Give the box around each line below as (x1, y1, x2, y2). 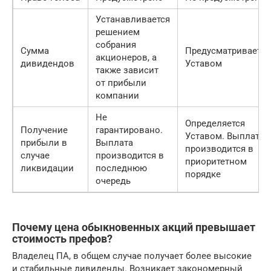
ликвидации (21, 162, 74, 174)
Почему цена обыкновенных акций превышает (12, 220, 255, 233)
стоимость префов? (12, 232, 113, 245)
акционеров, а (96, 51, 157, 63)
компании (96, 90, 139, 101)
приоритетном (185, 155, 247, 167)
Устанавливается (96, 13, 170, 25)
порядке (185, 168, 221, 180)
